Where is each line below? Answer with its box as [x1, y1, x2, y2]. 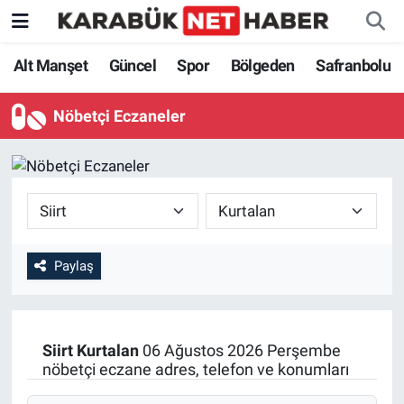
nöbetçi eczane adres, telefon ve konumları [41, 360, 349, 380]
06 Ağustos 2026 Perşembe [138, 341, 341, 361]
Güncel [108, 56, 156, 76]
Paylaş [53, 257, 94, 274]
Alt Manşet [14, 56, 87, 76]
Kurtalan [76, 341, 139, 361]
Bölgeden [230, 56, 295, 76]
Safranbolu [316, 56, 391, 76]
